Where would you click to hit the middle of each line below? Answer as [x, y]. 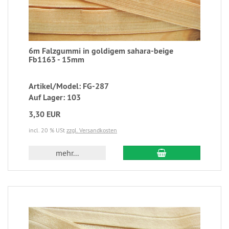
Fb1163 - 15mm [56, 59]
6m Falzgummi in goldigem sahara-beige [101, 51]
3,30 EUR [45, 114]
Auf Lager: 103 [55, 97]
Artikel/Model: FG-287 [69, 86]
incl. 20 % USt [48, 130]
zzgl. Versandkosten [92, 130]
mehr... [67, 153]
